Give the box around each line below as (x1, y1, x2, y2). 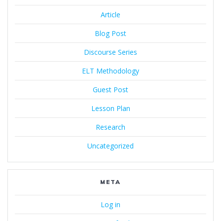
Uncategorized (87, 141, 134, 151)
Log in (101, 200, 120, 210)
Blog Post (95, 29, 126, 38)
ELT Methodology (82, 66, 139, 76)
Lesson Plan (91, 104, 130, 113)
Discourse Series (84, 47, 137, 57)
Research (96, 122, 125, 132)
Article (101, 10, 120, 20)
